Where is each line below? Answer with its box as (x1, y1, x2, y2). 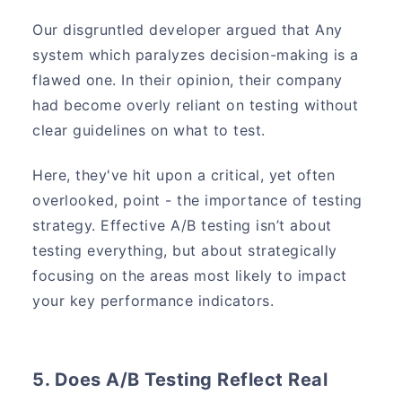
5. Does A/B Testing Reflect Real (32, 368, 328, 390)
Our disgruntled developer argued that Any (32, 21, 343, 39)
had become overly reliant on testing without (32, 96, 359, 115)
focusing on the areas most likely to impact (32, 266, 347, 284)
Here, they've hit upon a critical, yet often (32, 165, 336, 184)
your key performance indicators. (32, 291, 275, 310)
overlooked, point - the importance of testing (32, 190, 363, 209)
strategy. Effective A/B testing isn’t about (32, 215, 332, 234)
